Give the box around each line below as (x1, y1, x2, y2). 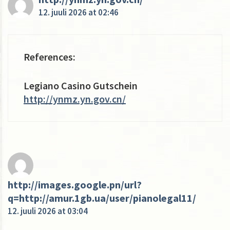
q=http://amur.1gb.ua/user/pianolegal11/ (8, 191, 196, 204)
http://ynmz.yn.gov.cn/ (24, 92, 126, 105)
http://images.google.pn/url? (8, 178, 142, 191)
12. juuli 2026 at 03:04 (8, 205, 88, 217)
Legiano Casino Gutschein (24, 79, 138, 92)
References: (24, 50, 75, 63)
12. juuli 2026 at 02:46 (39, 6, 119, 18)
